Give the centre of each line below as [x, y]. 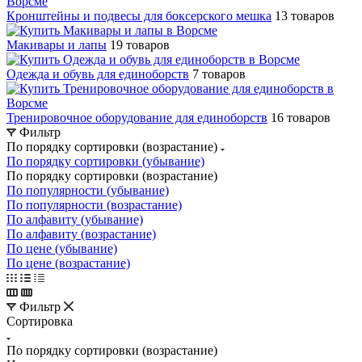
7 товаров [219, 74]
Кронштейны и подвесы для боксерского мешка [139, 15]
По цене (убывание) [62, 248]
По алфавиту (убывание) [75, 219]
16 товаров [301, 117]
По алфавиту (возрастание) [81, 234]
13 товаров [305, 15]
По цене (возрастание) [68, 263]
